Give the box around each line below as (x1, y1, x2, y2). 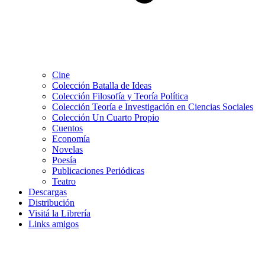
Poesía (52, 155, 76, 165)
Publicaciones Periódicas (52, 166, 144, 176)
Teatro (52, 176, 76, 186)
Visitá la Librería (28, 208, 91, 218)
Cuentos (52, 123, 83, 133)
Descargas (28, 187, 67, 197)
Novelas (52, 144, 83, 154)
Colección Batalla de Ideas (52, 80, 151, 91)
